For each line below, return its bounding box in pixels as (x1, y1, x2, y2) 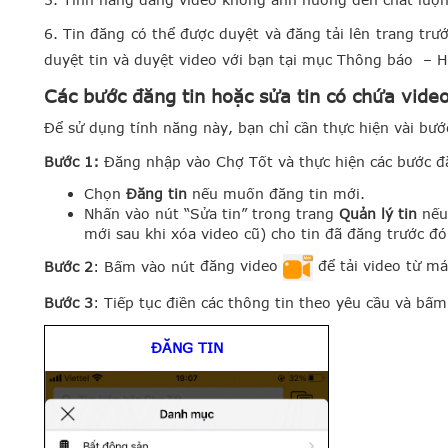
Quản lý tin (339, 204, 417, 222)
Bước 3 (44, 293, 93, 311)
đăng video (200, 257, 283, 275)
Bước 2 (44, 257, 93, 275)
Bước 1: (44, 152, 104, 170)
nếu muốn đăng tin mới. (192, 184, 365, 202)
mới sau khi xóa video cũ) (84, 224, 266, 242)
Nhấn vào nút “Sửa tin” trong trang (84, 204, 339, 222)
